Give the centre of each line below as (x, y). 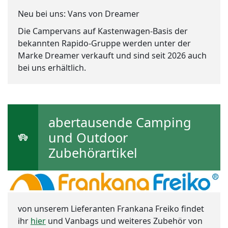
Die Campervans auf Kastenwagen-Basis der (103, 31)
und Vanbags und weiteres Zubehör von (124, 221)
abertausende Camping (120, 122)
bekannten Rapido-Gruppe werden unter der (104, 43)
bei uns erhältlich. (52, 67)
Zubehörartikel (93, 152)
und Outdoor (88, 137)
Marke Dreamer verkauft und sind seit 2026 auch (112, 55)
